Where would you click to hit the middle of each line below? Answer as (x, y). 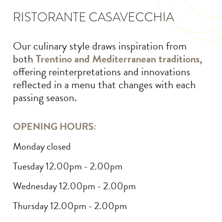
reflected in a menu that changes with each (105, 84)
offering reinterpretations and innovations (102, 72)
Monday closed (42, 146)
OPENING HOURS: (55, 126)
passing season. (45, 97)
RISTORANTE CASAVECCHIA (94, 17)
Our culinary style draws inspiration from (100, 46)
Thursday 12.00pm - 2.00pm (70, 206)
